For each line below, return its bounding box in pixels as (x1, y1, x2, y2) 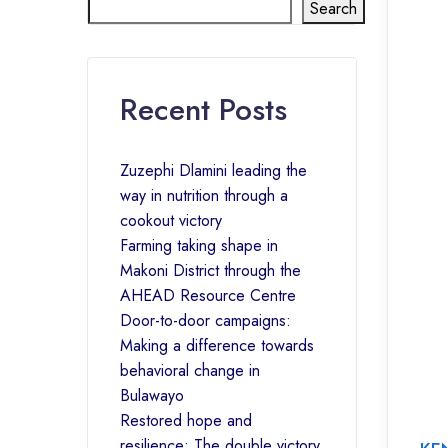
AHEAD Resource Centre (120, 283, 296, 307)
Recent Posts (120, 87, 287, 131)
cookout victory (120, 208, 222, 232)
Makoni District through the (120, 258, 301, 282)
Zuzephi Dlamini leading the (120, 158, 307, 182)
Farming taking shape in (120, 233, 278, 257)
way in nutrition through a (120, 183, 288, 207)
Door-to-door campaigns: (120, 308, 291, 332)
